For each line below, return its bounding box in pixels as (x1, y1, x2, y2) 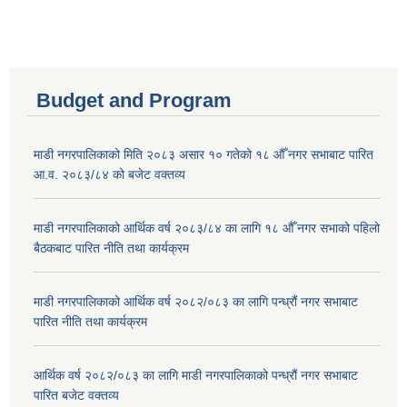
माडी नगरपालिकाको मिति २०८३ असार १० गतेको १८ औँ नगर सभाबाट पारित (34, 147, 373, 163)
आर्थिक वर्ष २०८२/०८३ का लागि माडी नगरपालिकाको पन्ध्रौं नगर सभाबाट (34, 368, 358, 383)
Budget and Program (36, 89, 232, 113)
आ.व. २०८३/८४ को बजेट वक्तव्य (34, 167, 185, 183)
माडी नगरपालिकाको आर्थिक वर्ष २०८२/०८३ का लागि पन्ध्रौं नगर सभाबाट (34, 294, 358, 310)
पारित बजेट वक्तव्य (34, 388, 119, 403)
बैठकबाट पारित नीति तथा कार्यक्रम (34, 241, 189, 256)
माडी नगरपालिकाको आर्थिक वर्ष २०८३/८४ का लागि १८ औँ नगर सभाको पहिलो (34, 221, 380, 236)
